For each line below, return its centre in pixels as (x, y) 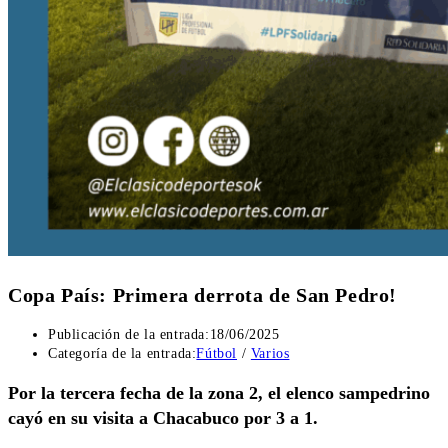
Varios (270, 354)
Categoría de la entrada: (122, 354)
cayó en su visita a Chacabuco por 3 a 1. (163, 418)
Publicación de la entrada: (129, 335)
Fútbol (217, 354)
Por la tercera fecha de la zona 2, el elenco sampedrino (219, 393)
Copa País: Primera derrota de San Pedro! (202, 294)
